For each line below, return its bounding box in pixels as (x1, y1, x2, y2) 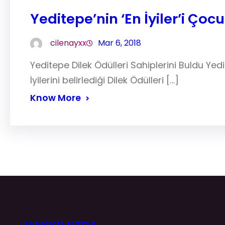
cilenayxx (50, 37, 86, 49)
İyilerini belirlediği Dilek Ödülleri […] (30, 74, 179, 87)
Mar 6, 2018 (98, 37, 141, 49)
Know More (30, 91, 81, 104)
